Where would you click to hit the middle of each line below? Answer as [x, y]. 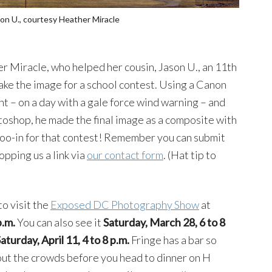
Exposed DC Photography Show [125, 204]
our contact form [125, 155]
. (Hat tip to [190, 155]
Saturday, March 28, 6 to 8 [164, 222]
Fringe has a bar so [173, 240]
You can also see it [59, 222]
